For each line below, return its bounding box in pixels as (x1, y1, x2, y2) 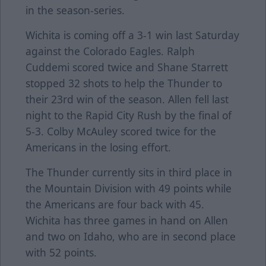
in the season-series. (26, 3, 125, 18)
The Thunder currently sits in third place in (26, 165, 232, 180)
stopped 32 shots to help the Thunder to (26, 76, 222, 91)
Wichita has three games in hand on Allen (26, 213, 228, 228)
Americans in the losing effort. (26, 140, 171, 155)
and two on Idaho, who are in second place (26, 229, 236, 244)
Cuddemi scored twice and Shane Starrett (26, 60, 228, 75)
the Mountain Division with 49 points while (26, 181, 232, 196)
